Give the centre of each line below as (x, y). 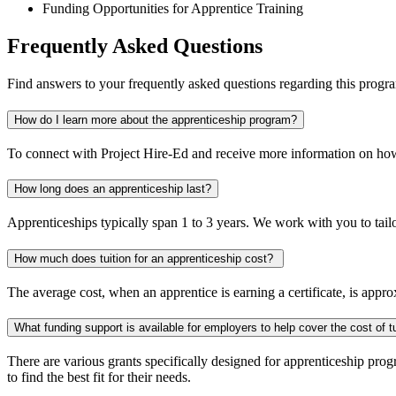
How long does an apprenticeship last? (113, 189)
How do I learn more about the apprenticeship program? (156, 119)
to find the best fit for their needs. (99, 377)
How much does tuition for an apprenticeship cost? (145, 258)
